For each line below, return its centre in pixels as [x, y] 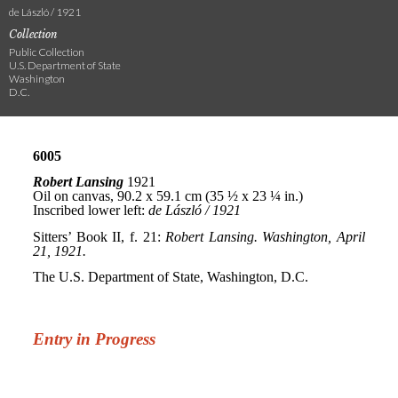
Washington [37, 79]
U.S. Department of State [65, 65]
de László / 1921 [45, 12]
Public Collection [47, 52]
